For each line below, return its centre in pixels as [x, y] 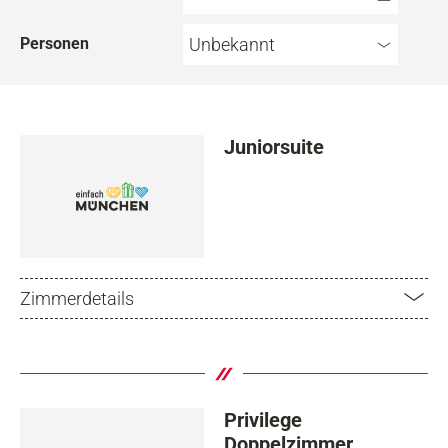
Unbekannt [231, 45]
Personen [54, 44]
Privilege [263, 419]
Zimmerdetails [77, 298]
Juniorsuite [274, 147]
